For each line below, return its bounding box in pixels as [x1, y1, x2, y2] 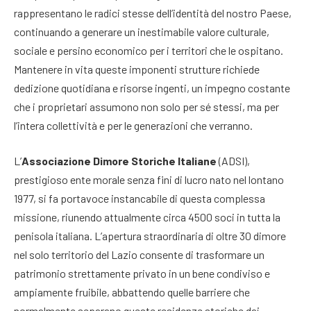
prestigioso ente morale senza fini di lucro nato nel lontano [14, 173, 284, 187]
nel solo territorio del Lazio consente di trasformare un [14, 248, 264, 262]
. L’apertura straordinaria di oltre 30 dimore [90, 229, 286, 243]
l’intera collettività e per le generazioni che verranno [14, 118, 250, 132]
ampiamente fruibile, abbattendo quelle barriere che [14, 285, 250, 299]
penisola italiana [14, 229, 90, 243]
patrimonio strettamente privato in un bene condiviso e [14, 267, 270, 280]
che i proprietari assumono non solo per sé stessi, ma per [14, 99, 279, 113]
